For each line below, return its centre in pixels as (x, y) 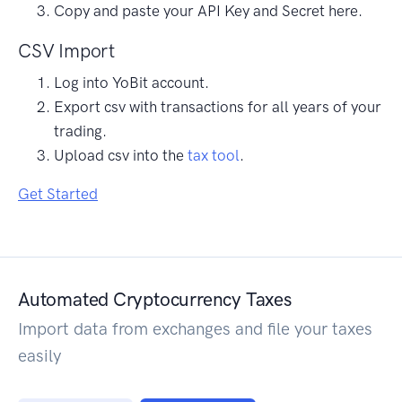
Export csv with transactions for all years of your (218, 106)
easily (39, 355)
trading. (80, 131)
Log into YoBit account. (131, 82)
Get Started (58, 193)
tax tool (214, 155)
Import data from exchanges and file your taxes (195, 328)
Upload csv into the (121, 155)
